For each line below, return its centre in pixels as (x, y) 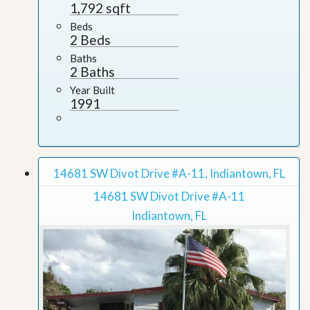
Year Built (92, 90)
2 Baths (92, 72)
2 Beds (90, 40)
